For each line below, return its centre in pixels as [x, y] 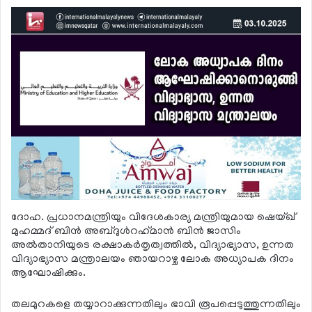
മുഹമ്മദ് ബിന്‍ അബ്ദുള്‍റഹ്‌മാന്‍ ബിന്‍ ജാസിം [126, 232]
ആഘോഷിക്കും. [48, 273]
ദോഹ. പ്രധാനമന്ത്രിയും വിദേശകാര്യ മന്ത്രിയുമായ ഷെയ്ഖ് [153, 218]
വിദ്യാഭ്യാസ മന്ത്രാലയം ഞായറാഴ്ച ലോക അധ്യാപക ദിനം [153, 259]
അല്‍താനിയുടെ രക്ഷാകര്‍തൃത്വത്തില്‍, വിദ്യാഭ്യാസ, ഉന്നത [153, 245]
